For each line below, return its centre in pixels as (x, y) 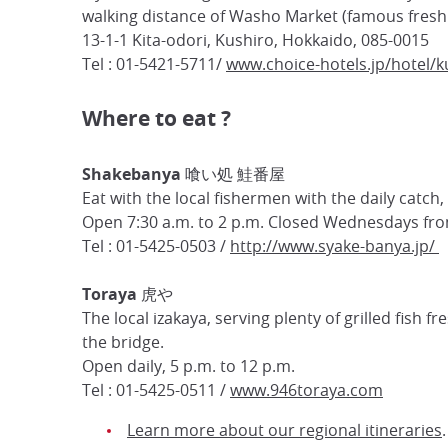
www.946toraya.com (306, 390)
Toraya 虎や (127, 294)
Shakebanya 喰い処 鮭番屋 (183, 174)
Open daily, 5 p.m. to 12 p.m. (188, 366)
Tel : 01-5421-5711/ (154, 64)
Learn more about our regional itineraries (284, 430)
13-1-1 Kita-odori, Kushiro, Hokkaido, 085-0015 (255, 40)
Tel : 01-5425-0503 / (156, 246)
